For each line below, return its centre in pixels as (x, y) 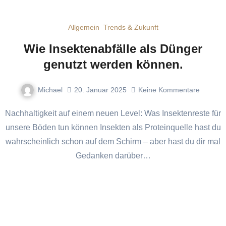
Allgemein (83, 27)
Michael (50, 90)
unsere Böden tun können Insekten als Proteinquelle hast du (113, 128)
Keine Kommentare (169, 90)
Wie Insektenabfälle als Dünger (113, 48)
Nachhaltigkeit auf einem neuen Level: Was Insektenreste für (8, 114)
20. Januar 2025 (100, 90)
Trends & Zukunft (131, 27)
